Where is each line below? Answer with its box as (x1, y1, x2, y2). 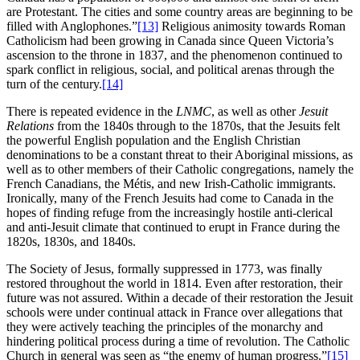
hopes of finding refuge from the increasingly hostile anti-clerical (6, 206, 333, 220)
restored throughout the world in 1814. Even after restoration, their (6, 276, 342, 291)
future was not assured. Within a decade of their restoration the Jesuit (6, 291, 353, 305)
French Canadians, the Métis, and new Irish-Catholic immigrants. (6, 177, 336, 191)
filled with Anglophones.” (6, 19, 137, 34)
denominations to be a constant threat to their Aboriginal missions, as (6, 148, 353, 162)
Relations (6, 119, 54, 133)
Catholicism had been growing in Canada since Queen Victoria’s (6, 34, 333, 48)
